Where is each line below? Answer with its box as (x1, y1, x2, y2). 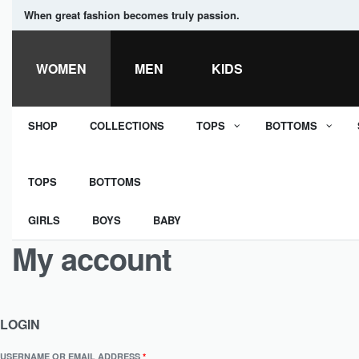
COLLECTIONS (90, 118, 164, 133)
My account (12, 236, 171, 280)
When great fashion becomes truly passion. (24, 7, 240, 22)
